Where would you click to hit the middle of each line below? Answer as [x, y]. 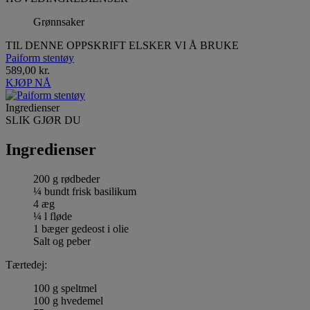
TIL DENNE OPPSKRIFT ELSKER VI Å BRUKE [122, 45]
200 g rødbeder [66, 179]
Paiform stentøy [40, 57]
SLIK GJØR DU [43, 120]
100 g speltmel [65, 288]
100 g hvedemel [68, 300]
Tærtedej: [26, 264]
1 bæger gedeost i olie [81, 228]
